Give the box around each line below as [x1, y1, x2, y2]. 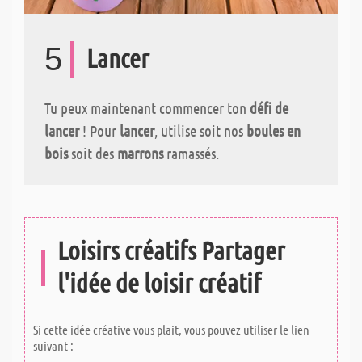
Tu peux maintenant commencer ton [44, 98, 250, 117]
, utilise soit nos [154, 120, 246, 140]
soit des [68, 143, 117, 162]
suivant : [33, 337, 74, 353]
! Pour [79, 120, 120, 140]
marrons [117, 143, 163, 162]
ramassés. [163, 143, 219, 162]
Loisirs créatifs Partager [57, 234, 285, 266]
